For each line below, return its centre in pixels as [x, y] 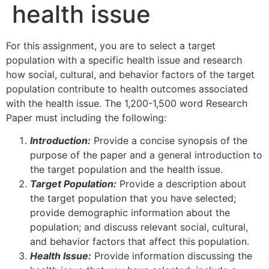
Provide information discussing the [172, 256]
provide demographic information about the [130, 213]
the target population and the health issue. [126, 170]
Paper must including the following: [86, 118]
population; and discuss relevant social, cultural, [139, 227]
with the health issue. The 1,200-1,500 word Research [127, 103]
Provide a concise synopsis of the [169, 141]
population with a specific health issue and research [124, 60]
